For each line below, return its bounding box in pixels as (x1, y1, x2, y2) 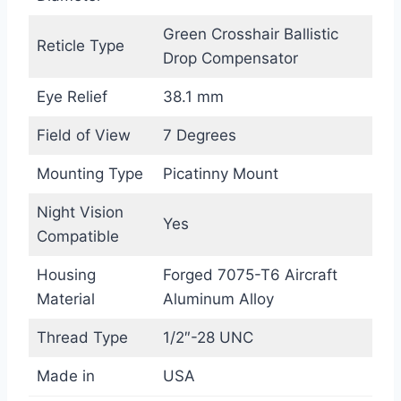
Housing (36, 265, 96, 284)
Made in (36, 366, 95, 385)
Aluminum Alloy (162, 289, 274, 308)
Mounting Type (36, 164, 143, 183)
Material (36, 289, 95, 308)
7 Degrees (162, 125, 236, 144)
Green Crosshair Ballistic (162, 24, 338, 43)
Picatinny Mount (162, 164, 278, 183)
